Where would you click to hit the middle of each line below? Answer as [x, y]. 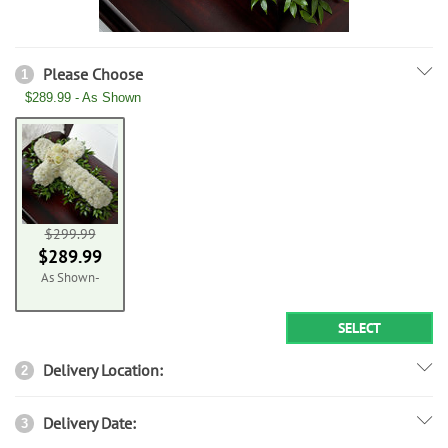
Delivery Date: [87, 423]
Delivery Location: [101, 370]
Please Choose [91, 74]
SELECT [359, 328]
